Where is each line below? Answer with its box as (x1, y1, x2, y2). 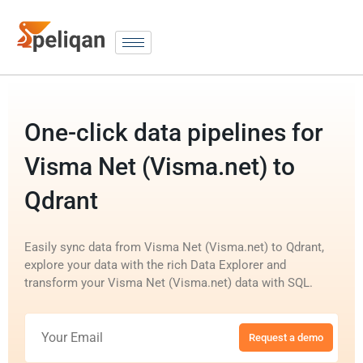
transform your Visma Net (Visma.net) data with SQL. (24, 275, 313, 290)
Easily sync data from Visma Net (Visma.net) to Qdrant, (24, 239, 324, 254)
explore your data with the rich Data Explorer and (24, 257, 286, 272)
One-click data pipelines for (24, 117, 323, 147)
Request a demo (249, 331, 323, 344)
